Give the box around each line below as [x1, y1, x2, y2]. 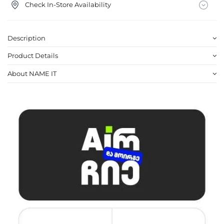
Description [7, 33, 45, 42]
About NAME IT [7, 69, 56, 77]
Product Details [7, 51, 58, 60]
